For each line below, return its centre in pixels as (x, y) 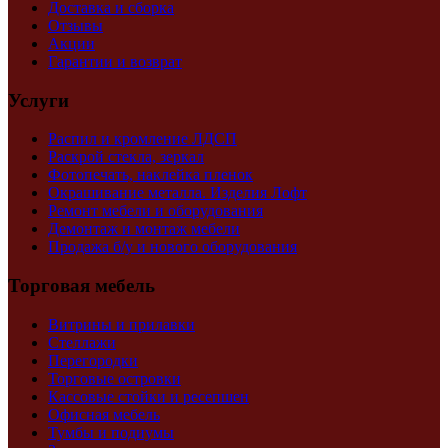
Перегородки (93, 360)
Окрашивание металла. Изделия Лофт (177, 193)
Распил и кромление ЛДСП (142, 139)
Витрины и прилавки (121, 324)
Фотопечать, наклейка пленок (150, 175)
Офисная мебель (104, 414)
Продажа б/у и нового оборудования (172, 247)
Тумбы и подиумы (111, 432)
